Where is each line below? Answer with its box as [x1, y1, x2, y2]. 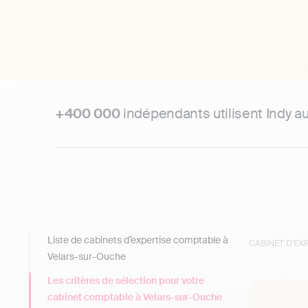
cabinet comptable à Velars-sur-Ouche [47, 291, 222, 303]
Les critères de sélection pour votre [47, 274, 204, 287]
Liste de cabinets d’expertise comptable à [47, 234, 228, 246]
